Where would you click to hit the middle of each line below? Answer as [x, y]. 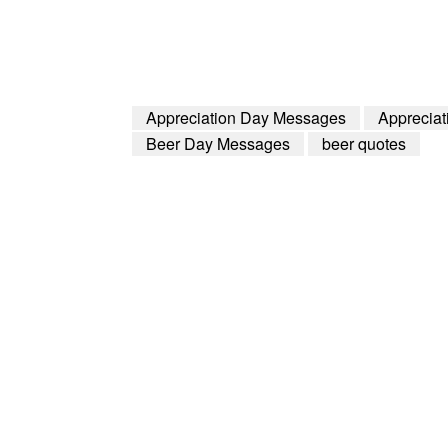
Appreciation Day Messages [246, 117]
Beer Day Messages [218, 143]
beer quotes [364, 143]
